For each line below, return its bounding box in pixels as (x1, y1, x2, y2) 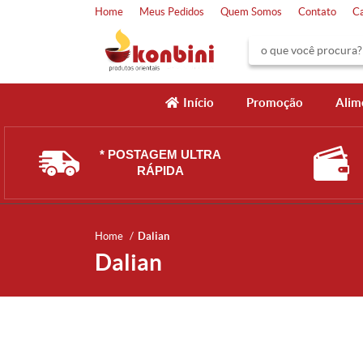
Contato (298, 6, 336, 18)
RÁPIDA (137, 164, 184, 177)
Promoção (246, 96, 303, 109)
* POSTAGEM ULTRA (100, 147, 221, 161)
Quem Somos (220, 6, 282, 18)
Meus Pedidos (139, 6, 204, 18)
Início (182, 96, 214, 109)
